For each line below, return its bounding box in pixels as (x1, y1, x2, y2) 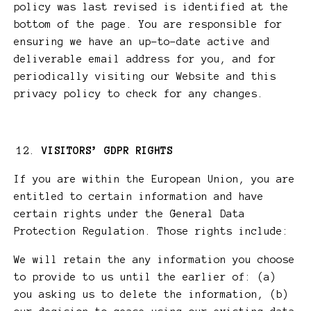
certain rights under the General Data (14, 208, 245, 220)
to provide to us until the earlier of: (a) (14, 271, 276, 283)
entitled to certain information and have (14, 191, 264, 203)
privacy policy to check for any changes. (14, 88, 264, 100)
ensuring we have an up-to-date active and (14, 36, 270, 48)
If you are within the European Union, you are (14, 174, 295, 185)
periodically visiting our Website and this (14, 71, 276, 83)
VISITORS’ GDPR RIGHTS (42, 145, 173, 157)
